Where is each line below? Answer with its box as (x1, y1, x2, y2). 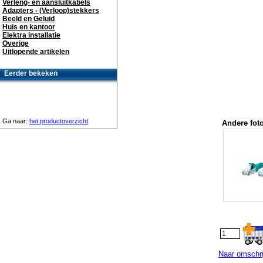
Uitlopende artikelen (2, 48, 69, 56)
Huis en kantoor (2, 23, 55, 31)
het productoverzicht (29, 117, 88, 124)
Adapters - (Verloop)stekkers (2, 6, 99, 15)
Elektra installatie (2, 31, 60, 39)
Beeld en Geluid (2, 15, 55, 23)
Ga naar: (2, 117, 29, 124)
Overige (2, 39, 29, 48)
